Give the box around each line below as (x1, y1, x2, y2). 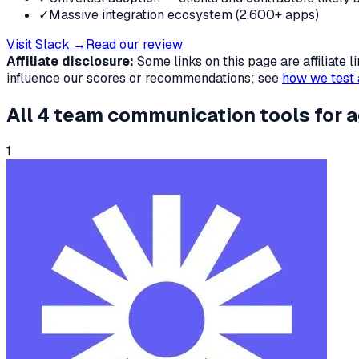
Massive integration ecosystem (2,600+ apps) (49, 6, 319, 23)
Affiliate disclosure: (6, 52, 134, 70)
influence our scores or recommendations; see (6, 69, 279, 87)
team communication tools (54, 102, 310, 127)
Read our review (86, 35, 183, 53)
